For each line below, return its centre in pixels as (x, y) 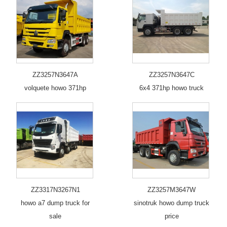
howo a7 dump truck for (55, 203)
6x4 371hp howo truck (172, 88)
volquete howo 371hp (55, 88)
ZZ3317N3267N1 (55, 190)
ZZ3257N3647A (55, 74)
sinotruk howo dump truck (172, 203)
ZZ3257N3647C (172, 74)
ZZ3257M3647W (172, 190)
